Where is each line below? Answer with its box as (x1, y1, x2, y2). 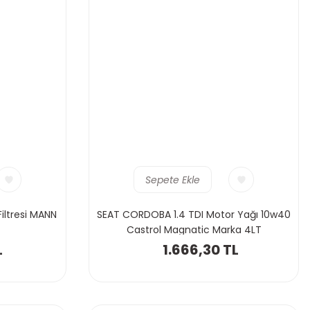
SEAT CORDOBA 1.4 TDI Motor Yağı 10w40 (97, 208, 291, 221)
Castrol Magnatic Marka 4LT (126, 223, 262, 237)
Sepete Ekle (145, 172, 200, 187)
